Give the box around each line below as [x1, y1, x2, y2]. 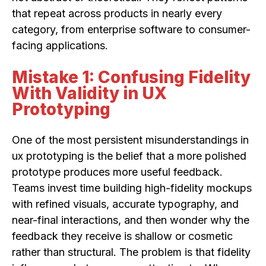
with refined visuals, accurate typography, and [12, 197, 239, 210]
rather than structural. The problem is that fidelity [12, 245, 251, 258]
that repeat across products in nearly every [12, 7, 222, 20]
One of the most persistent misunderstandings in [12, 133, 249, 146]
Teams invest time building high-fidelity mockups [12, 181, 252, 194]
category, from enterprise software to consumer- [12, 23, 251, 36]
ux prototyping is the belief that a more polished [12, 149, 246, 162]
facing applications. [12, 39, 108, 52]
